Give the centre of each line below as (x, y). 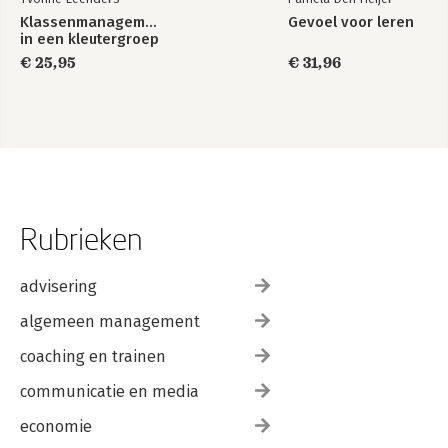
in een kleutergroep (89, 39)
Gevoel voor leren (351, 22)
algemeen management (110, 321)
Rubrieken (81, 238)
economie (56, 426)
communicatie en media (109, 391)
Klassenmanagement (94, 22)
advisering (58, 286)
